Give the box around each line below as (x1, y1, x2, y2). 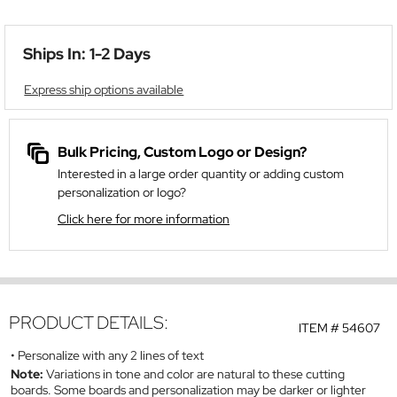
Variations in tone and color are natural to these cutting (46, 365, 345, 382)
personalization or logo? (58, 184, 186, 201)
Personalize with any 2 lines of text (18, 346, 206, 363)
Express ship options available (24, 81, 184, 98)
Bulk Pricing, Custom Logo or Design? (58, 143, 307, 162)
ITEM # (299, 320, 343, 337)
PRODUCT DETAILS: (9, 311, 168, 335)
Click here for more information (58, 211, 230, 228)
